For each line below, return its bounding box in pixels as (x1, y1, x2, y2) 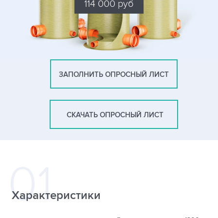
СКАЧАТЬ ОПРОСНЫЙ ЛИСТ (58, 110, 169, 120)
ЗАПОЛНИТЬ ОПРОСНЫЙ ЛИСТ (59, 70, 169, 79)
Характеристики (12, 188, 101, 202)
